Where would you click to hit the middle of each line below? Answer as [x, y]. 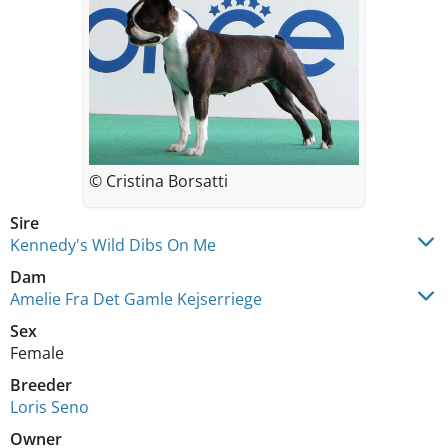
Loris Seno [49, 406]
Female [37, 352]
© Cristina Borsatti [158, 180]
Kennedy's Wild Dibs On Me [113, 244]
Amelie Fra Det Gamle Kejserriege [136, 298]
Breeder [41, 384]
